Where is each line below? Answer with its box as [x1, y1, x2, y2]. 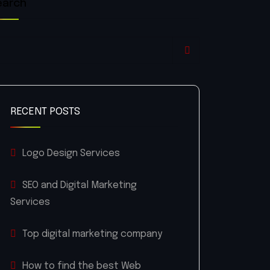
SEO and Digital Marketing [22, 180, 137, 191]
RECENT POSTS [10, 107, 80, 118]
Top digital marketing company [22, 229, 162, 240]
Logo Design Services [22, 148, 120, 159]
